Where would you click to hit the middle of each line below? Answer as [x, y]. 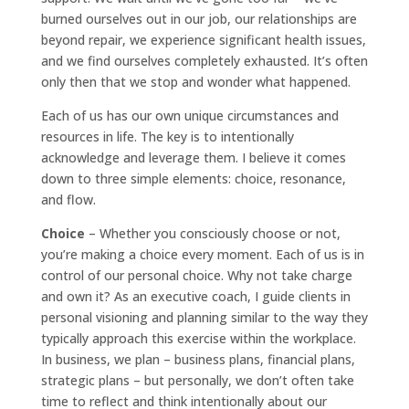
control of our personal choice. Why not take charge [196, 275]
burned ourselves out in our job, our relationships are [199, 18]
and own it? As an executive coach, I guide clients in [195, 296]
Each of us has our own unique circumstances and [189, 115]
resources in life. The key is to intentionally [167, 136]
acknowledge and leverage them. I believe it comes [193, 157]
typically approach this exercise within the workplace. [198, 338]
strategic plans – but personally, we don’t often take [197, 380]
